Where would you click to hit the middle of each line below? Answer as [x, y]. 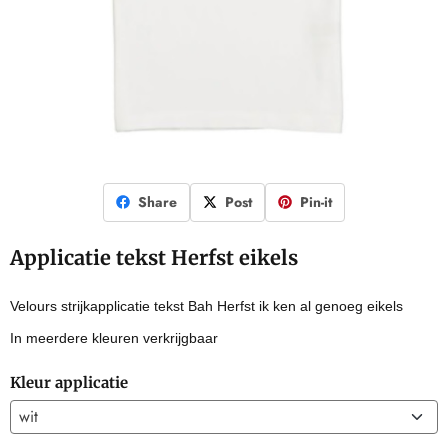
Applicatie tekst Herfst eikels [154, 257]
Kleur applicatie [69, 382]
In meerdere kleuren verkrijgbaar [114, 337]
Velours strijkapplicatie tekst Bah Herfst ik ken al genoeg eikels [206, 305]
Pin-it [316, 201]
